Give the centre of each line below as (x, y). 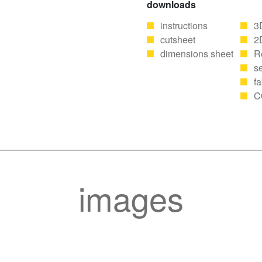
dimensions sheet (197, 54)
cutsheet (178, 39)
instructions (184, 25)
